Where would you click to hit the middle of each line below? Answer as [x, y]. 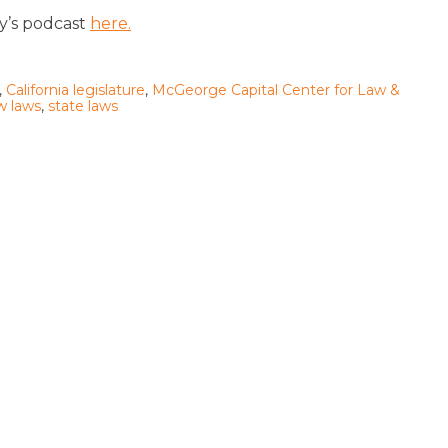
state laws [83, 105]
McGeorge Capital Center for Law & [276, 89]
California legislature [75, 89]
